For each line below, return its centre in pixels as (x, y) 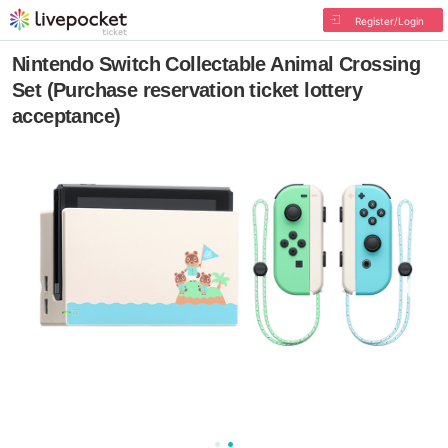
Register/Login (389, 21)
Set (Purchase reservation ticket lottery (187, 90)
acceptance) (66, 116)
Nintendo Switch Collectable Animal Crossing (216, 64)
